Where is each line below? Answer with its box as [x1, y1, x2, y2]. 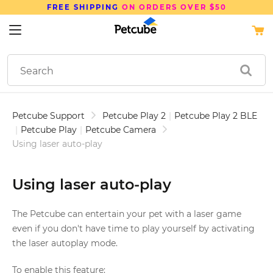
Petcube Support [12, 110, 85, 121]
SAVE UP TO [89, 3, 149, 12]
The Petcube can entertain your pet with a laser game [12, 208, 241, 219]
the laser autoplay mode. [12, 238, 118, 249]
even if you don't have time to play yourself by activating [12, 223, 255, 234]
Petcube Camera [85, 124, 156, 135]
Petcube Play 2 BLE [174, 110, 257, 121]
